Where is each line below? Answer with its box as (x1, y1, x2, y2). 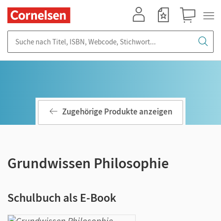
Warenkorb (176, 23, 208, 32)
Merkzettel (151, 23, 181, 32)
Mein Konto (127, 23, 159, 32)
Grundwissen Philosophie (7, 153, 169, 172)
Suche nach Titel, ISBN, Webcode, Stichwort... (7, 31, 150, 40)
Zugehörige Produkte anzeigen (62, 106, 173, 117)
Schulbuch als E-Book (7, 190, 116, 205)
